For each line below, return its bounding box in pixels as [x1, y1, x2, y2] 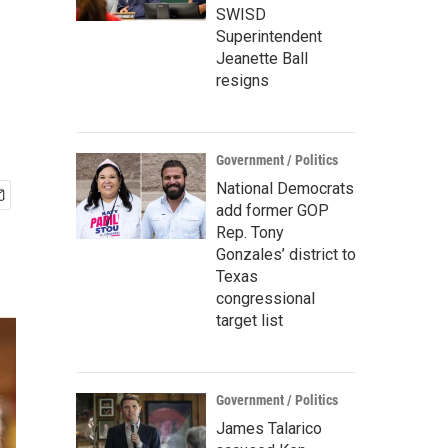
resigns [216, 71, 269, 90]
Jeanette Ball [216, 49, 308, 68]
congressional [216, 289, 315, 308]
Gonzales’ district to [216, 245, 356, 264]
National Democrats [216, 179, 354, 198]
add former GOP [216, 201, 329, 220]
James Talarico [216, 419, 322, 438]
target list [216, 311, 283, 330]
